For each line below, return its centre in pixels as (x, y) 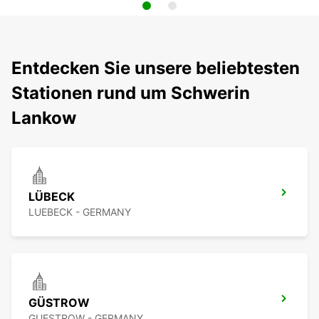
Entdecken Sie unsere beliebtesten (156, 68)
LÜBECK (52, 197)
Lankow (44, 118)
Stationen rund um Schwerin (131, 93)
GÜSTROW (59, 303)
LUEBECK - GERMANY (80, 212)
